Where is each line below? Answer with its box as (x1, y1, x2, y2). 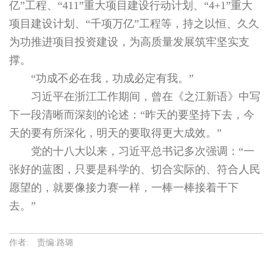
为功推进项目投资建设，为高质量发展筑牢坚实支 (9, 35, 250, 48)
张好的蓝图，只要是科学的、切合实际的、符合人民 (9, 163, 260, 175)
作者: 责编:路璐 (9, 237, 73, 247)
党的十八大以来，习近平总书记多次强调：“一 (31, 144, 254, 157)
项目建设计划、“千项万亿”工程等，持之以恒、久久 (9, 17, 259, 30)
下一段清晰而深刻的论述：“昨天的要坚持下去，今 (9, 108, 254, 121)
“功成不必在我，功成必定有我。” (31, 72, 194, 84)
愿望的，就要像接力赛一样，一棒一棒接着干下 (9, 181, 239, 194)
